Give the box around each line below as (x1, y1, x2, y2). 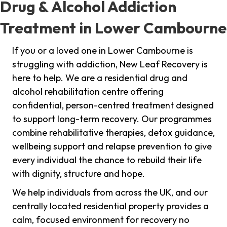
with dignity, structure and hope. (12, 168, 145, 180)
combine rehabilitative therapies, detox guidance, (12, 127, 215, 139)
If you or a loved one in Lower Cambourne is (12, 45, 193, 57)
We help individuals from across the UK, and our (12, 186, 208, 199)
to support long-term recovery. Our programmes (12, 113, 212, 125)
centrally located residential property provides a (12, 200, 209, 212)
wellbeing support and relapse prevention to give (12, 140, 212, 153)
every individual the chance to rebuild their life (12, 154, 202, 166)
